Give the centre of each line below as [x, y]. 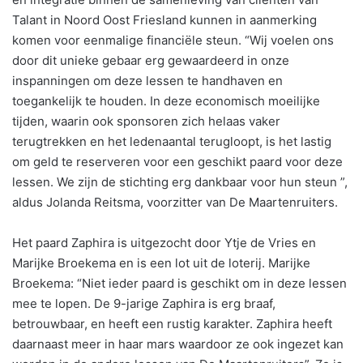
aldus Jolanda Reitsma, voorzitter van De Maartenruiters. [175, 202]
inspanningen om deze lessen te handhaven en [147, 80]
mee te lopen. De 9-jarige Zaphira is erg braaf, [144, 303]
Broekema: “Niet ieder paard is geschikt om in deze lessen [179, 283]
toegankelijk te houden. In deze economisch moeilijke [166, 100]
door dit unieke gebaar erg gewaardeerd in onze [151, 60]
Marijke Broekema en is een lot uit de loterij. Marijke [161, 263]
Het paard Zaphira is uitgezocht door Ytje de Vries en [164, 242]
